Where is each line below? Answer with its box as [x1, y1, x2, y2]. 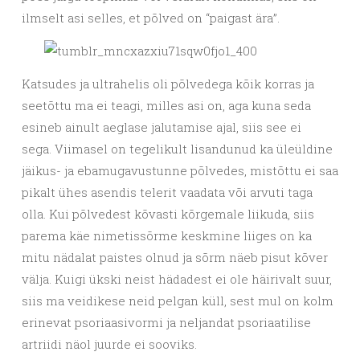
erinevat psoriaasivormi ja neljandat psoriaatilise [22, 313, 311, 330]
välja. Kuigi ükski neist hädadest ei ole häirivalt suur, [22, 270, 332, 287]
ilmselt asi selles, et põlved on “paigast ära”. [22, 9, 283, 26]
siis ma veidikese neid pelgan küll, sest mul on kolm [22, 292, 333, 309]
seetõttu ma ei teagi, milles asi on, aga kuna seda [22, 96, 311, 113]
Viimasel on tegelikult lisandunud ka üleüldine [55, 140, 333, 157]
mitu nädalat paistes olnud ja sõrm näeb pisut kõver [22, 248, 328, 265]
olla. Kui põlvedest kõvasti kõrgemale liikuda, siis [22, 205, 314, 222]
